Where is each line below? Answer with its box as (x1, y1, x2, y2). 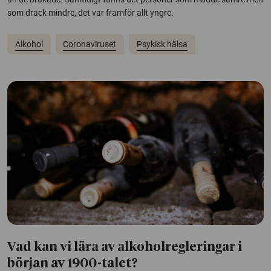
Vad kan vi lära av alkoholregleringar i (7, 241, 242, 255)
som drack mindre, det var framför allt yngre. (7, 8, 174, 18)
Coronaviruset (63, 39, 117, 49)
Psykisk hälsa (136, 39, 188, 49)
